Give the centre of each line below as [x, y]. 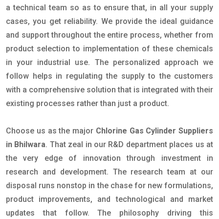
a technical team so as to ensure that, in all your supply [109, 8]
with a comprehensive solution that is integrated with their [109, 90]
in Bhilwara [26, 145]
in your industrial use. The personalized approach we [109, 63]
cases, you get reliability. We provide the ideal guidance [109, 22]
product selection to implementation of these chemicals [109, 49]
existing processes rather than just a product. [88, 104]
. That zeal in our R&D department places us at [130, 145]
